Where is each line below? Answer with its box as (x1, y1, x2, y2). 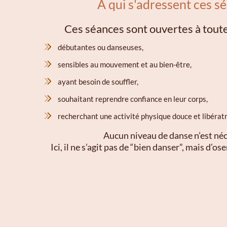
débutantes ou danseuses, (57, 43, 143, 52)
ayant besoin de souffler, (57, 77, 138, 87)
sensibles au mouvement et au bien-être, (57, 60, 192, 69)
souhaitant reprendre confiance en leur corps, (57, 94, 208, 104)
